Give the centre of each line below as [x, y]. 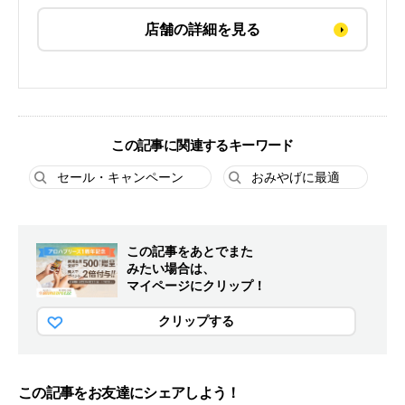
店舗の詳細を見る [202, 30]
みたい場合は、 [171, 269]
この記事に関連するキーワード [202, 146]
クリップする [196, 321]
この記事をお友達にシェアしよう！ [129, 393]
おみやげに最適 [295, 178]
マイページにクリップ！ [196, 286]
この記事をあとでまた [190, 252]
